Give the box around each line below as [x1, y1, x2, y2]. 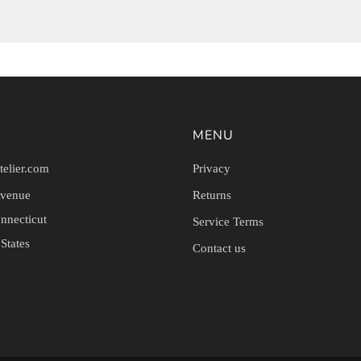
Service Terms [193, 214, 263, 228]
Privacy [193, 161, 230, 175]
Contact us [193, 241, 246, 255]
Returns [193, 188, 231, 201]
